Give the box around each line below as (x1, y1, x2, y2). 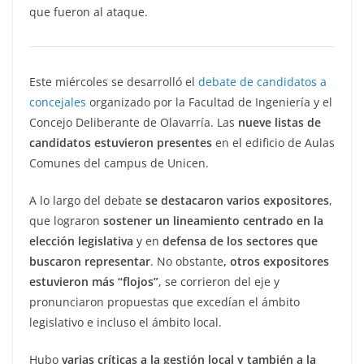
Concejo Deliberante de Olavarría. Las (29, 115, 235, 131)
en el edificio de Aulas (212, 135, 335, 151)
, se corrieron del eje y (158, 274, 279, 290)
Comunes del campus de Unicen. (29, 155, 209, 171)
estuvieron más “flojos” (29, 274, 158, 290)
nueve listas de (235, 115, 321, 131)
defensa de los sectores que (162, 233, 318, 249)
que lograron (29, 213, 103, 229)
